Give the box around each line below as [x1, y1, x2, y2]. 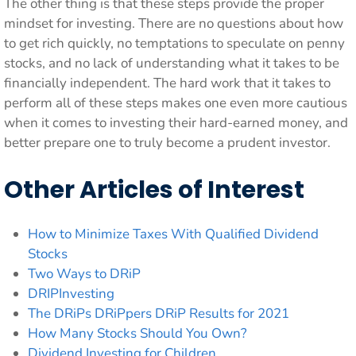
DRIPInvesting [28, 284, 114, 303]
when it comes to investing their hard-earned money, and [4, 113, 348, 132]
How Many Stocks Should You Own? [28, 324, 247, 342]
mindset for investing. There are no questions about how [4, 14, 343, 33]
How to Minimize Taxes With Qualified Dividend [28, 225, 319, 243]
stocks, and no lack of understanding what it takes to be [4, 53, 339, 72]
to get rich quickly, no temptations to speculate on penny [4, 33, 345, 52]
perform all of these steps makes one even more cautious [4, 93, 347, 112]
